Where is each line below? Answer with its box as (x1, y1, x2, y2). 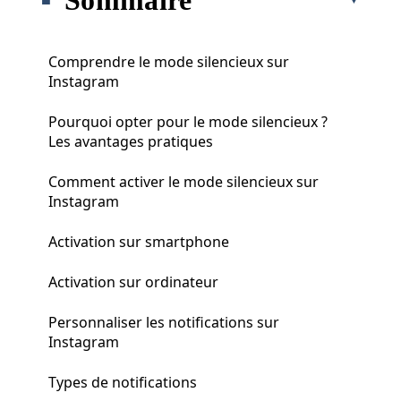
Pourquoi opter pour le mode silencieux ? (48, 111, 328, 132)
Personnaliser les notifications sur (48, 311, 279, 332)
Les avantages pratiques (48, 131, 213, 151)
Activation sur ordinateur (48, 271, 218, 292)
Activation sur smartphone (48, 231, 229, 252)
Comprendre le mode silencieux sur (48, 51, 289, 72)
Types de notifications (48, 371, 197, 392)
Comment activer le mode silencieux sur (48, 171, 319, 192)
